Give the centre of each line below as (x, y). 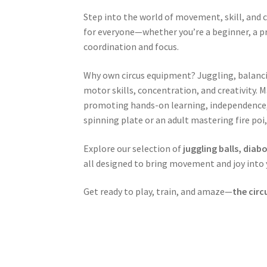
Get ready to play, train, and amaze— (158, 192)
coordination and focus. (131, 47)
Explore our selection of (133, 148)
